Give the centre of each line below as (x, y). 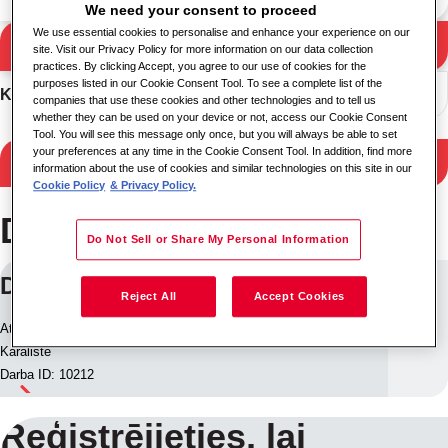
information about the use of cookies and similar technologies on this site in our (223, 168)
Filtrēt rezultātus (224, 162)
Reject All (148, 296)
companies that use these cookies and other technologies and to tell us (205, 100)
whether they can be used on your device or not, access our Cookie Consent (220, 117)
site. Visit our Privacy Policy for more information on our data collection (203, 49)
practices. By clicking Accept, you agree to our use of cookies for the (200, 66)
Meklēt (221, 45)
